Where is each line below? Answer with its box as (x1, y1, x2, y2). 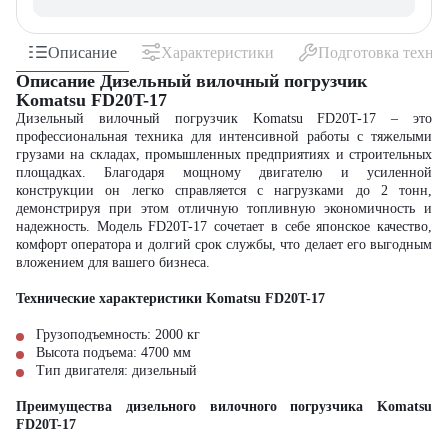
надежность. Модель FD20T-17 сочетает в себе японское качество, (16, 219, 432, 234)
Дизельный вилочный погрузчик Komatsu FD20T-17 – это (16, 111, 432, 126)
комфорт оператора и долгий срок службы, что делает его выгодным (16, 237, 432, 252)
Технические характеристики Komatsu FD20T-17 (16, 291, 325, 306)
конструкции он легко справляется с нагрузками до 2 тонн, (16, 183, 432, 198)
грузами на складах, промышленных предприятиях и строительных (16, 147, 432, 162)
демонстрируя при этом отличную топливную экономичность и (16, 201, 432, 216)
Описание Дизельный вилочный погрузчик (16, 71, 367, 91)
